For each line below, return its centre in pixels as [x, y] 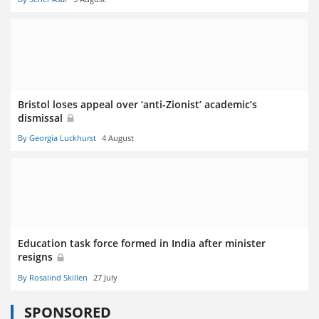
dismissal [42, 118]
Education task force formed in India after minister [142, 244]
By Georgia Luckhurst [57, 138]
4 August [118, 138]
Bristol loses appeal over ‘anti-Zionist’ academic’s [137, 105]
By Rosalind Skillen [53, 277]
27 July [105, 277]
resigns [37, 257]
